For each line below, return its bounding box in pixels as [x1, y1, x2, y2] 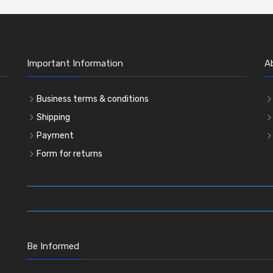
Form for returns [37, 148, 102, 159]
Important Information [27, 57, 123, 69]
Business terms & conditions [37, 93, 149, 104]
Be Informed [27, 240, 79, 252]
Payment [37, 130, 74, 141]
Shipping [37, 112, 70, 122]
